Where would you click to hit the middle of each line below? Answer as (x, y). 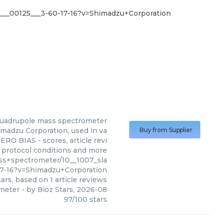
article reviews (80, 180)
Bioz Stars (55, 190)
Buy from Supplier (166, 130)
